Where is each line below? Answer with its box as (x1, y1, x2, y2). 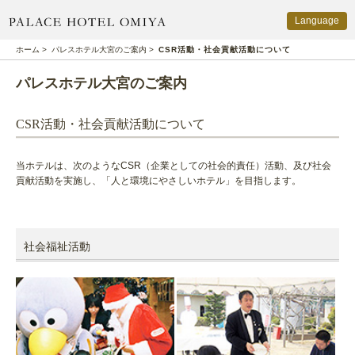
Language (295, 15, 339, 26)
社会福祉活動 (24, 240, 90, 253)
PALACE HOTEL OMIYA (166, 17, 269, 29)
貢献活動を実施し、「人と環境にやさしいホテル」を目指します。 (16, 175, 301, 186)
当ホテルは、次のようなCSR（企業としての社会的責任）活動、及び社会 (16, 160, 331, 171)
